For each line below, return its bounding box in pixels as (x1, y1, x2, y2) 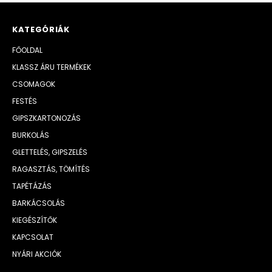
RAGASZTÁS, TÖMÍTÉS (12, 164, 90, 174)
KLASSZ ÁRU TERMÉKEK (12, 62, 92, 72)
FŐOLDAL (12, 45, 43, 55)
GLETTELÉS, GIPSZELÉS (12, 147, 88, 157)
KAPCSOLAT (12, 232, 54, 242)
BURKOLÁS (12, 130, 50, 140)
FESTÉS (12, 96, 38, 106)
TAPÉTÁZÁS (12, 181, 52, 191)
